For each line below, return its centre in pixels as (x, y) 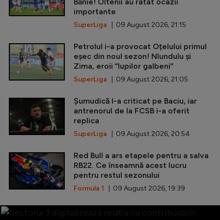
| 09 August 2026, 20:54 (149, 134)
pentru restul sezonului (117, 175)
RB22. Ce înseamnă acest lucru (130, 165)
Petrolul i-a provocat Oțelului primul (140, 46)
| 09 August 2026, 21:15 (147, 25)
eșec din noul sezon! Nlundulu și (132, 56)
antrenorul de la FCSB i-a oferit (132, 110)
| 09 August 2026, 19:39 (145, 188)
